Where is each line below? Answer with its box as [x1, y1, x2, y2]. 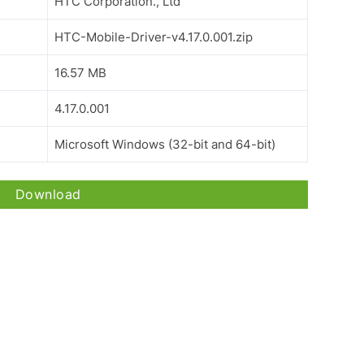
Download [15, 186, 81, 203]
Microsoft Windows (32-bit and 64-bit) [54, 136, 275, 152]
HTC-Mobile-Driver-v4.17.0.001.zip [54, 28, 253, 45]
